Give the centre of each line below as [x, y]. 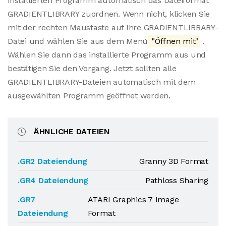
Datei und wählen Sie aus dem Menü [78, 41]
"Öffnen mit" [174, 41]
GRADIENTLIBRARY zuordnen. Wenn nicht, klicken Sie [109, 14]
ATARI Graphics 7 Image [133, 200]
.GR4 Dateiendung [53, 180]
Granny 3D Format [174, 161]
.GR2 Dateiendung [53, 161]
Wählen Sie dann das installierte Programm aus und [107, 55]
